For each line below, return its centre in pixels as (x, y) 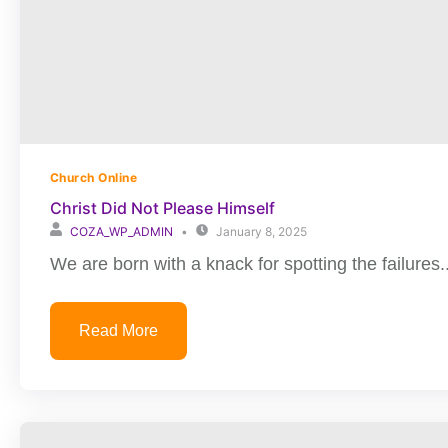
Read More (118, 330)
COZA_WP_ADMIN (121, 231)
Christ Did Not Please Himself (162, 208)
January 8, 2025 (261, 231)
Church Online (94, 177)
